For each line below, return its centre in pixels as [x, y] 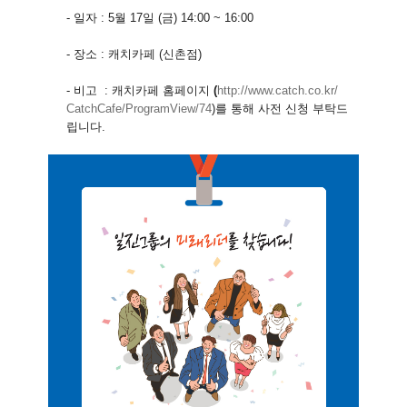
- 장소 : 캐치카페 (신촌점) [134, 55]
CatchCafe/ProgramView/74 [139, 109]
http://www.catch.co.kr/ [278, 91]
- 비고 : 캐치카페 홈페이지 [138, 91]
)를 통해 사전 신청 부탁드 [280, 109]
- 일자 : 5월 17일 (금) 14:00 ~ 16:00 [160, 18]
